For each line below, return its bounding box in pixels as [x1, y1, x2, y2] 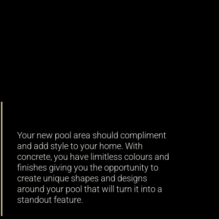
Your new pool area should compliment [17, 131, 167, 141]
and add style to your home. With [17, 141, 143, 152]
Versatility [17, 102, 84, 120]
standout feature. [17, 195, 84, 205]
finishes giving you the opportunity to [17, 163, 159, 173]
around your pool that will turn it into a [17, 184, 163, 195]
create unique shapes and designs [17, 174, 148, 184]
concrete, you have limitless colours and [17, 152, 170, 162]
